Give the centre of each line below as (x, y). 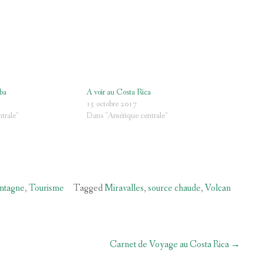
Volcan (218, 188)
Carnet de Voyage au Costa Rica (170, 244)
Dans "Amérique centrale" (127, 116)
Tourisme (46, 188)
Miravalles (124, 188)
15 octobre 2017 (112, 104)
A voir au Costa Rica (119, 92)
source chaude (174, 188)
